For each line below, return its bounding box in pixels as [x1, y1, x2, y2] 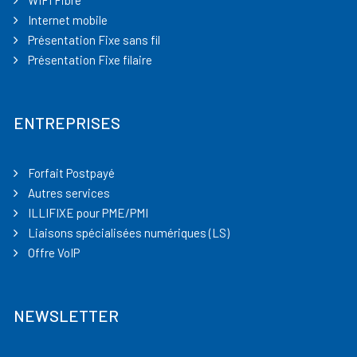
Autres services [28, 186, 111, 200]
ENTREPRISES [14, 113, 121, 132]
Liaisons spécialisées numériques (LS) [28, 226, 230, 240]
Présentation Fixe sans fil [28, 33, 161, 47]
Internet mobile [28, 13, 108, 27]
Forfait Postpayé [28, 166, 116, 180]
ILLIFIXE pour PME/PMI [28, 206, 149, 220]
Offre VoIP [28, 245, 80, 260]
